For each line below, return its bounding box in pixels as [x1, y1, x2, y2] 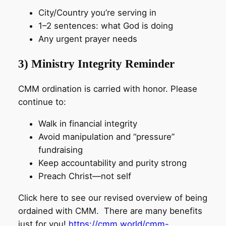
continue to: [18, 97, 66, 107]
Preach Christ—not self [38, 171, 131, 182]
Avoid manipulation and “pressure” [38, 132, 175, 142]
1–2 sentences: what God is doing [38, 21, 173, 31]
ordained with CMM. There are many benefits [18, 206, 202, 216]
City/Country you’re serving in [38, 8, 156, 18]
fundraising [38, 145, 83, 155]
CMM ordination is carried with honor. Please [18, 84, 197, 94]
